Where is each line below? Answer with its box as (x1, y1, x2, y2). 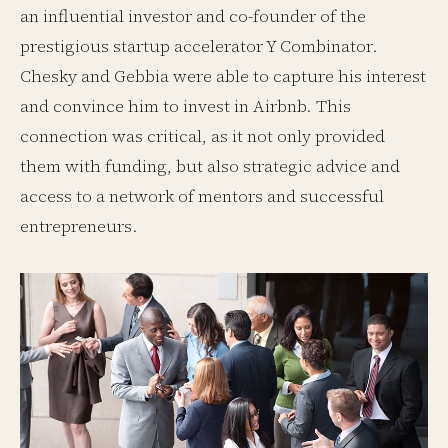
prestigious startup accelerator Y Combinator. (20, 34, 378, 58)
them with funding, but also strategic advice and (20, 154, 400, 178)
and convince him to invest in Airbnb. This (20, 94, 351, 118)
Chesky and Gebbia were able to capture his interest (20, 64, 426, 88)
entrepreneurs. (20, 214, 138, 238)
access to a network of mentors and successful (20, 184, 384, 208)
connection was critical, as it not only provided (20, 124, 385, 148)
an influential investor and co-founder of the (20, 4, 366, 28)
